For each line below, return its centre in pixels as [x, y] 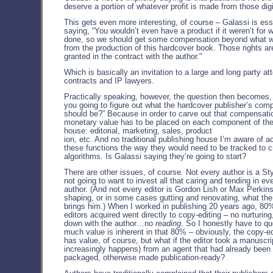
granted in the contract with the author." [133, 57]
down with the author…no [110, 224]
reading [168, 224]
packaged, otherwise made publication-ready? [144, 258]
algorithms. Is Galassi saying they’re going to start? [155, 157]
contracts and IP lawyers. [109, 81]
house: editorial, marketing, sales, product [138, 131]
